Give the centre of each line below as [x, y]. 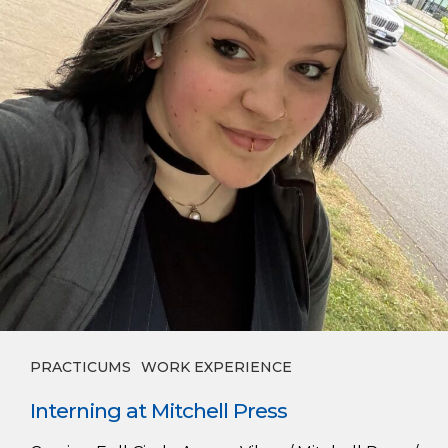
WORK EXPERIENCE [216, 367]
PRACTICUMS [80, 367]
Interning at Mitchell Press [158, 411]
